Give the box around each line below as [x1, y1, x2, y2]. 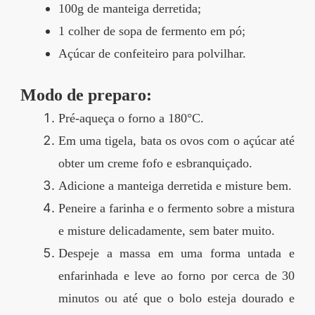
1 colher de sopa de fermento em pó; [58, 24, 245, 39]
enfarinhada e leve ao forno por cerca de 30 [58, 269, 295, 283]
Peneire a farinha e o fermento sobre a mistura [58, 201, 295, 216]
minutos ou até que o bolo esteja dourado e [58, 291, 295, 306]
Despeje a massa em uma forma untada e [58, 246, 295, 261]
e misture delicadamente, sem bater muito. [58, 224, 275, 238]
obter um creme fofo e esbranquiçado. [58, 156, 252, 171]
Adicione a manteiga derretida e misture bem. [58, 179, 292, 193]
